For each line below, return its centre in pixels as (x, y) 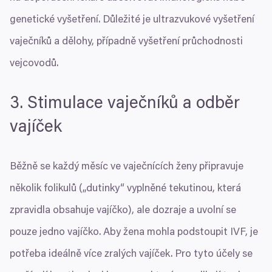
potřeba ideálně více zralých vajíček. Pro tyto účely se (131, 255)
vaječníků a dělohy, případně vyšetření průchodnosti (126, 42)
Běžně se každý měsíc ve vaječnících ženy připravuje (127, 168)
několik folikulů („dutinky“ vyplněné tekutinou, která (125, 189)
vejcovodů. (34, 64)
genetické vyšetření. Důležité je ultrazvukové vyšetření (132, 21)
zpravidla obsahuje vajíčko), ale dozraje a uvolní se (123, 211)
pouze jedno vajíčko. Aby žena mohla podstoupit (120, 233)
